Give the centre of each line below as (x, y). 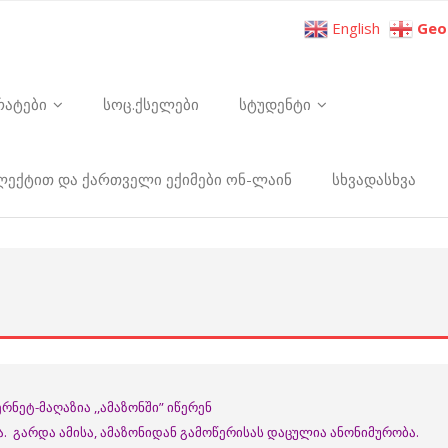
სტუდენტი (275, 104)
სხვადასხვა (374, 179)
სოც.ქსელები (151, 104)
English (356, 28)
